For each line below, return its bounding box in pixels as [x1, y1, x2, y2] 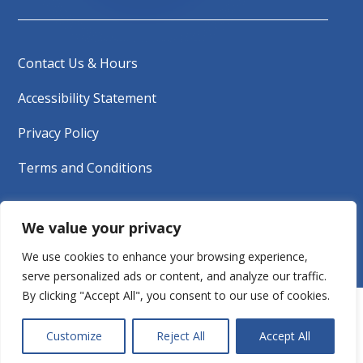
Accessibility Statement [18, 88, 157, 107]
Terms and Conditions [18, 158, 153, 177]
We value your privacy [22, 218, 181, 237]
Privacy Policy [18, 123, 100, 142]
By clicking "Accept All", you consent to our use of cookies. [22, 288, 330, 303]
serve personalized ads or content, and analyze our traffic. [22, 268, 327, 284]
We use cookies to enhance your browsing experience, [22, 249, 308, 264]
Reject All [156, 328, 205, 344]
